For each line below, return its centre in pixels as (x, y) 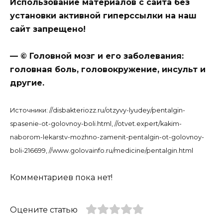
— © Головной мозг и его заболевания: (97, 56)
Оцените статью (44, 210)
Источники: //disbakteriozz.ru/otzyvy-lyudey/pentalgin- (98, 111)
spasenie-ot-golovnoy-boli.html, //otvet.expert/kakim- (96, 124)
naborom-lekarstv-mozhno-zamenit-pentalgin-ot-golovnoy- (107, 137)
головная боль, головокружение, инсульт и (108, 70)
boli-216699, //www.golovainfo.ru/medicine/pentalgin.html (102, 151)
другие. (27, 83)
